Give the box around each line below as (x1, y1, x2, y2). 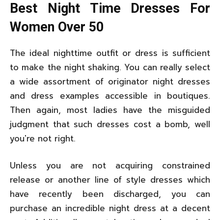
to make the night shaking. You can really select (10, 60, 210, 74)
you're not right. (10, 132, 76, 145)
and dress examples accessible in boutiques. (10, 89, 210, 102)
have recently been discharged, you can (10, 187, 210, 200)
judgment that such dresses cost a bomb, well (10, 117, 210, 131)
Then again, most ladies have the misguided (10, 103, 210, 116)
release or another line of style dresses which (10, 173, 210, 186)
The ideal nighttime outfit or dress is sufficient (10, 46, 210, 59)
